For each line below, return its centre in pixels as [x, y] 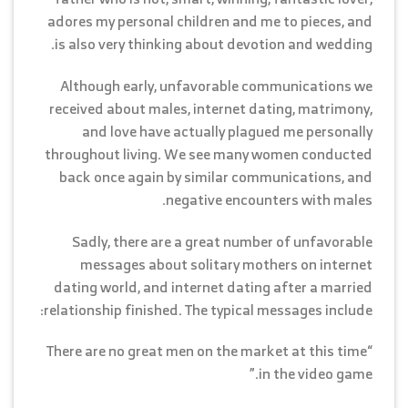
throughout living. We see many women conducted [209, 153]
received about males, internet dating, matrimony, [211, 108]
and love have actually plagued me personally [227, 131]
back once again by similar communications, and [216, 176]
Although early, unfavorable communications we [216, 85]
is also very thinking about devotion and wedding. [214, 43]
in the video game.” [316, 374]
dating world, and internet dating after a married [213, 286]
